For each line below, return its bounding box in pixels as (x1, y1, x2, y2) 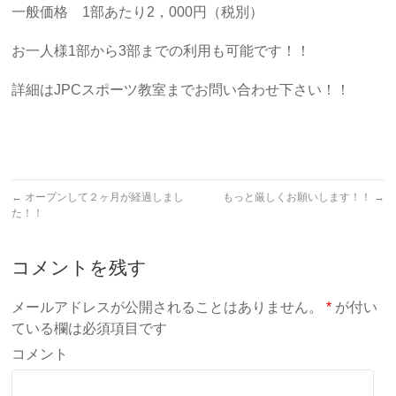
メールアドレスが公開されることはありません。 (11, 300, 324, 315)
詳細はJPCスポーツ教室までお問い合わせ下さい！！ (11, 82, 351, 97)
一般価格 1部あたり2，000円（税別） (11, 4, 264, 19)
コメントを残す (11, 257, 148, 278)
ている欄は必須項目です (11, 321, 168, 336)
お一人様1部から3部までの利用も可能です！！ (11, 43, 311, 58)
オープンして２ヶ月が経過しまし (22, 191, 185, 203)
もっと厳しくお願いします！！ (222, 191, 374, 203)
